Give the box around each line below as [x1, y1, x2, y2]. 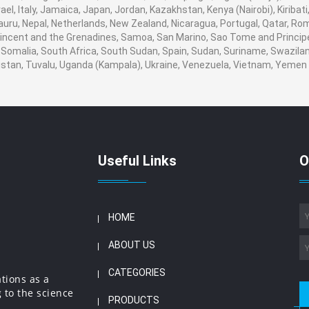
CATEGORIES [108, 267, 166, 278]
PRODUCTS [108, 295, 159, 306]
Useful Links [97, 152, 177, 169]
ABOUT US [108, 239, 155, 250]
